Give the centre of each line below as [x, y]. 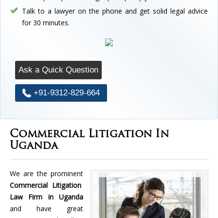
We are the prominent [46, 173]
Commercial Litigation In [89, 134]
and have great [46, 208]
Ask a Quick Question [58, 70]
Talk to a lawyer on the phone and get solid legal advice [115, 11]
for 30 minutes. [46, 22]
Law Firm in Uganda [46, 197]
